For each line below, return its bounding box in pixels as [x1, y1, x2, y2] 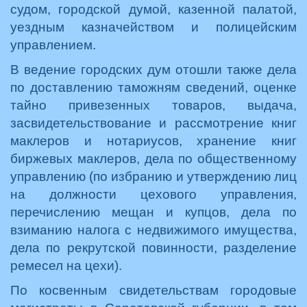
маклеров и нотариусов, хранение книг [10, 134, 297, 148]
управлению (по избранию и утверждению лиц [10, 169, 297, 184]
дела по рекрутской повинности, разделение [10, 241, 297, 255]
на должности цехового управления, [10, 187, 297, 201]
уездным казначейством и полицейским [10, 20, 297, 34]
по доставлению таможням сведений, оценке [10, 80, 297, 95]
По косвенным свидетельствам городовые [10, 283, 297, 297]
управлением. [10, 38, 96, 52]
